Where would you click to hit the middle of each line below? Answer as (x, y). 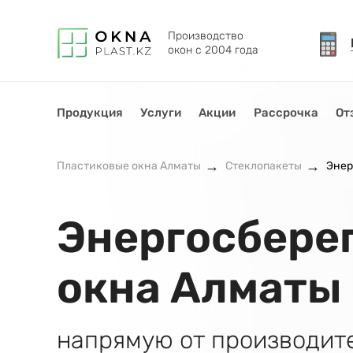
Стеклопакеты (263, 166)
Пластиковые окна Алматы (128, 166)
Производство (205, 36)
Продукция (89, 113)
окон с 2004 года (213, 50)
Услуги (160, 113)
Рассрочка (286, 113)
